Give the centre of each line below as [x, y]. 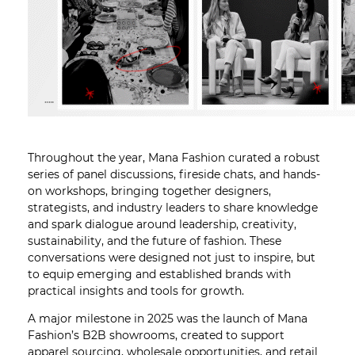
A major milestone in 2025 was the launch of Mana [167, 319]
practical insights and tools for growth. [136, 291]
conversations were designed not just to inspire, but [171, 258]
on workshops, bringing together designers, [149, 191]
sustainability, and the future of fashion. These [154, 241]
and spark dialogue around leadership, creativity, [162, 225]
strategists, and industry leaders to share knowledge [172, 208]
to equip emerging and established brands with [159, 275]
